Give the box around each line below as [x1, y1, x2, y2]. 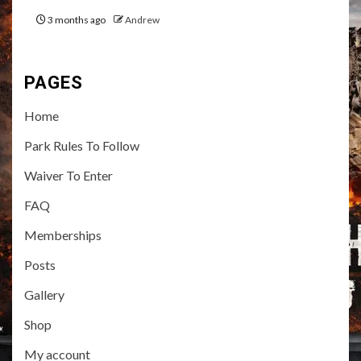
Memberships [24, 227, 102, 243]
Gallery [24, 287, 64, 302]
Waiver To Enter [24, 168, 113, 183]
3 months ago [46, 14, 107, 26]
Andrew [125, 14, 160, 26]
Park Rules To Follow [24, 138, 139, 153]
